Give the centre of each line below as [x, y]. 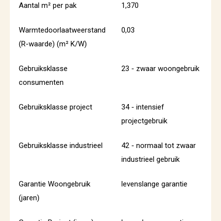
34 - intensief [143, 107]
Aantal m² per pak [48, 5]
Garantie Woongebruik [55, 184]
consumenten [41, 82]
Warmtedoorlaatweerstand [62, 30]
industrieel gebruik [150, 159]
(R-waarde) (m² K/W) [53, 44]
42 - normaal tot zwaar [159, 146]
